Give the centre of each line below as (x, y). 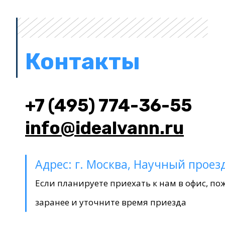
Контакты (83, 62)
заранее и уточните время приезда (111, 202)
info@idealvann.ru (104, 128)
